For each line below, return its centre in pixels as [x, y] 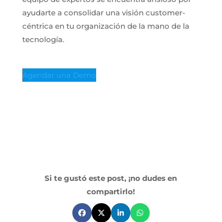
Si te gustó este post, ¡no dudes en [111, 178]
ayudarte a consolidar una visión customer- [104, 13]
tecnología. [43, 40]
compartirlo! [111, 192]
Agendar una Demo [59, 75]
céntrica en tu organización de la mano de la [106, 26]
